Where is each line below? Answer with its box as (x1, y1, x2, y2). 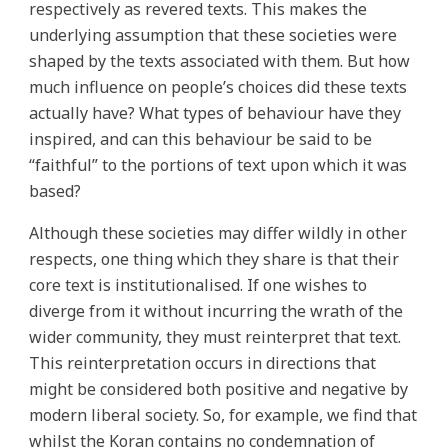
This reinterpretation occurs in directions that (29, 352, 377, 375)
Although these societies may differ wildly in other (29, 222, 408, 245)
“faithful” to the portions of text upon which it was (29, 154, 408, 177)
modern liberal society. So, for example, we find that (29, 404, 418, 427)
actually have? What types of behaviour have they (29, 102, 402, 125)
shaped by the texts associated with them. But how (29, 50, 411, 73)
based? (29, 180, 86, 203)
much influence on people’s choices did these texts (29, 76, 408, 99)
